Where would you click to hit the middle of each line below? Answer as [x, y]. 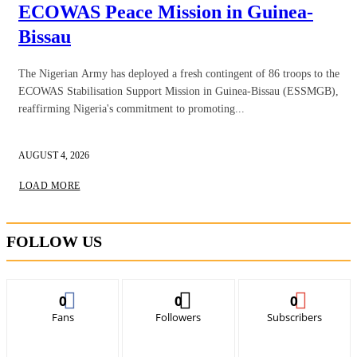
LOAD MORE [50, 185]
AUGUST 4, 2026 [54, 155]
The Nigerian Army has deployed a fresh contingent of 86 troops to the [179, 73]
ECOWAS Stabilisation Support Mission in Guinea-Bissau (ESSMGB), [178, 91]
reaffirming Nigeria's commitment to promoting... [131, 108]
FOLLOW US [54, 241]
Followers [178, 317]
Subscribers [294, 317]
